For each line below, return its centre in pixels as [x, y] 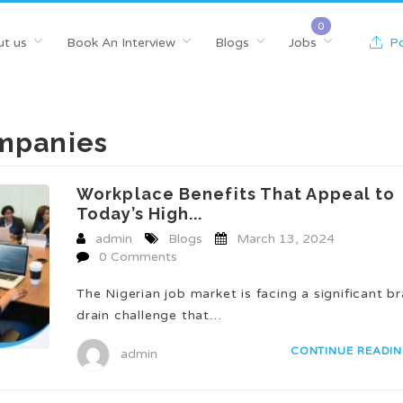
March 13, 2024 [286, 239]
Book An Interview [121, 43]
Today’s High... [140, 214]
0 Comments [138, 257]
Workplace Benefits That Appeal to [236, 194]
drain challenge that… [149, 315]
